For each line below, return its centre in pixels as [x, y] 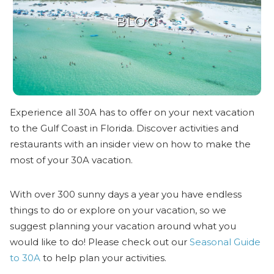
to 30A [25, 257]
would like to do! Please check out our [100, 242]
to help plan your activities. [104, 257]
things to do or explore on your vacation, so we [118, 210]
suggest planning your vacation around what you [123, 226]
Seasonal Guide [225, 242]
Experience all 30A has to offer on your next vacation [132, 112]
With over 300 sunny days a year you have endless [126, 194]
